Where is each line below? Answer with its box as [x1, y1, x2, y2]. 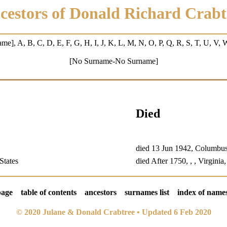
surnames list [124, 187, 169, 197]
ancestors [84, 187, 117, 197]
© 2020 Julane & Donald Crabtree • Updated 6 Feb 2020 [16, 207, 211, 216]
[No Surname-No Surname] [69, 57, 158, 66]
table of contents [20, 187, 77, 197]
